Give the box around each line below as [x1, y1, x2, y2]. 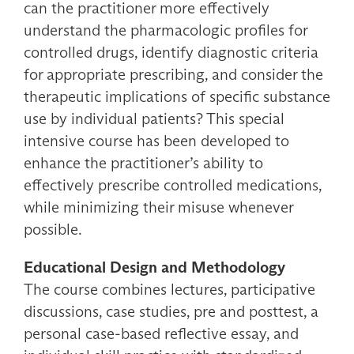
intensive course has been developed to [24, 131, 289, 151]
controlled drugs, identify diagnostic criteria [24, 43, 318, 62]
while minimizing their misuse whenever [24, 198, 293, 217]
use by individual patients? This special [24, 109, 284, 129]
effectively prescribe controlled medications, [24, 175, 322, 195]
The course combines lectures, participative [24, 280, 315, 299]
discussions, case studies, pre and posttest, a [24, 302, 318, 322]
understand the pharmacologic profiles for [24, 21, 307, 40]
